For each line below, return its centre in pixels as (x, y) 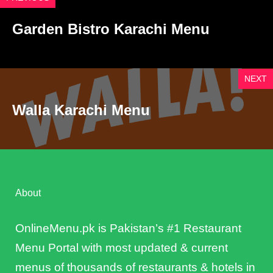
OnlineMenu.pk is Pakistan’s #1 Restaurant (128, 229)
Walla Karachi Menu (81, 110)
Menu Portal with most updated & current (122, 248)
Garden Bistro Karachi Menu (111, 29)
